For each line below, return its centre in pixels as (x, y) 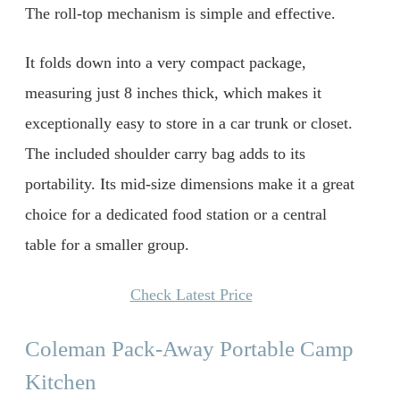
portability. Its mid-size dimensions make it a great (190, 184)
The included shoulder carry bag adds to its (165, 154)
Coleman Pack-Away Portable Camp (189, 348)
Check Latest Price (191, 294)
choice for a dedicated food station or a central (176, 215)
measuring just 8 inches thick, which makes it (173, 93)
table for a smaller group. (107, 245)
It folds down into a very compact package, (166, 63)
